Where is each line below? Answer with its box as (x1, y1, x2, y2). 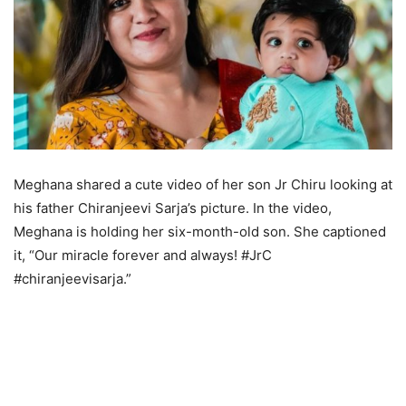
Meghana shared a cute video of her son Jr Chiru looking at (14, 176, 392, 194)
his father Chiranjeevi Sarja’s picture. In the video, (14, 199, 332, 217)
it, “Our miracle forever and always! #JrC (14, 246, 272, 265)
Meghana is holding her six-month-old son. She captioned (14, 223, 386, 241)
